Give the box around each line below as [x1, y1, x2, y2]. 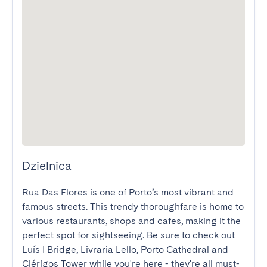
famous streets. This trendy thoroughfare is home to [22, 201, 244, 212]
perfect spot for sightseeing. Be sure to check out [22, 229, 235, 241]
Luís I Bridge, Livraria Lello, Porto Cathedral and [22, 244, 228, 255]
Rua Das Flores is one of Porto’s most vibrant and [22, 187, 234, 198]
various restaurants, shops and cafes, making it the [22, 215, 241, 226]
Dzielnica [22, 159, 72, 173]
